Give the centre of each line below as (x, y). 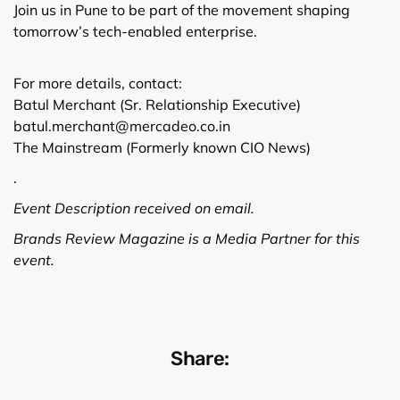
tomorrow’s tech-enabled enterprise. (135, 31)
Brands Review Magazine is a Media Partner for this (187, 238)
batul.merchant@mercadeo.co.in (122, 125)
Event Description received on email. (134, 208)
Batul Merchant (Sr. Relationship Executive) (157, 104)
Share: (200, 358)
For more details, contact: (98, 83)
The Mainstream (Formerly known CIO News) (162, 147)
